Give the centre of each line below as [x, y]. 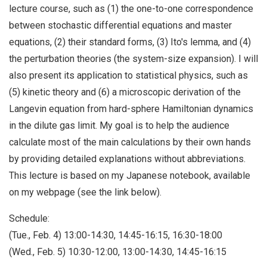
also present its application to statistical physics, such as [128, 75]
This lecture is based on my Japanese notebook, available [130, 175]
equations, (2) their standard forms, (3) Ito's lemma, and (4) [130, 42]
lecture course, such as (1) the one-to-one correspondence [131, 8]
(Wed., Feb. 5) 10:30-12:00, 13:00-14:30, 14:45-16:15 [118, 252]
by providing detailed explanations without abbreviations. [127, 159]
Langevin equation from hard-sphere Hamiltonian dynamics [131, 108]
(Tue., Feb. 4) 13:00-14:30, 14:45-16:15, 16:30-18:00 [116, 235]
